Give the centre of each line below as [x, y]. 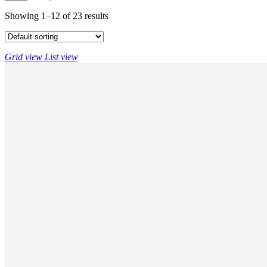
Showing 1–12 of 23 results [57, 15]
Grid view [24, 57]
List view [61, 57]
